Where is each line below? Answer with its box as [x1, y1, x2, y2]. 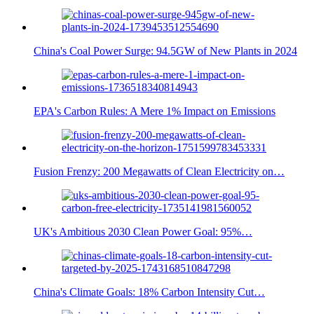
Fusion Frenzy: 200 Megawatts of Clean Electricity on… [34, 165, 285, 177]
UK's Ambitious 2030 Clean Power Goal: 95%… [34, 225, 252, 238]
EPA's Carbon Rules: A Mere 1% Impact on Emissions [34, 104, 275, 117]
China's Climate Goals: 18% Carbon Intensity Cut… [34, 285, 265, 298]
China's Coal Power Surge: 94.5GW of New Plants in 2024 [34, 44, 297, 57]
